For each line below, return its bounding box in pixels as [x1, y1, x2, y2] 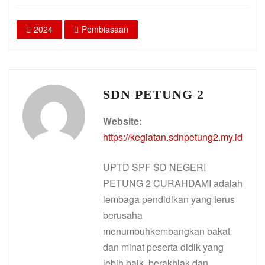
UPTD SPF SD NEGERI [103, 160, 206, 174]
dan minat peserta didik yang [103, 240, 224, 254]
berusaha [103, 208, 143, 222]
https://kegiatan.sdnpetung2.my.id [103, 130, 243, 144]
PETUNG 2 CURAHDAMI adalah [103, 176, 243, 190]
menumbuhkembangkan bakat [103, 224, 230, 238]
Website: [103, 114, 142, 128]
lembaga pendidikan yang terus [103, 192, 235, 206]
